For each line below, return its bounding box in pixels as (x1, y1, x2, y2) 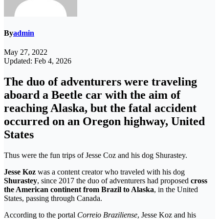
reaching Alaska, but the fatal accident (4, 102, 197, 115)
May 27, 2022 (4, 48, 47, 57)
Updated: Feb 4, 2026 (4, 57, 71, 66)
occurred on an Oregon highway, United (4, 115, 205, 128)
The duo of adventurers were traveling (4, 75, 197, 88)
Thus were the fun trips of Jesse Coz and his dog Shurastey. (4, 151, 187, 160)
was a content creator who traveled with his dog (36, 168, 185, 176)
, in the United (154, 185, 198, 194)
